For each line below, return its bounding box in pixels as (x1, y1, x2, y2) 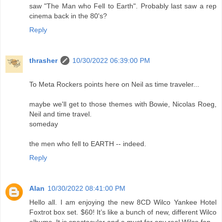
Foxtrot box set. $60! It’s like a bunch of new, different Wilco (29, 208, 217, 217)
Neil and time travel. (29, 110, 92, 118)
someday (29, 120, 58, 128)
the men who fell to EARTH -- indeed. (29, 140, 146, 148)
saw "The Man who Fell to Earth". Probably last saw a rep (29, 2, 217, 10)
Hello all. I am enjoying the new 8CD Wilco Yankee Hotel (29, 198, 217, 207)
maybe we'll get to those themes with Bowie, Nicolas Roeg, (29, 100, 217, 109)
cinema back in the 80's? (29, 12, 107, 20)
